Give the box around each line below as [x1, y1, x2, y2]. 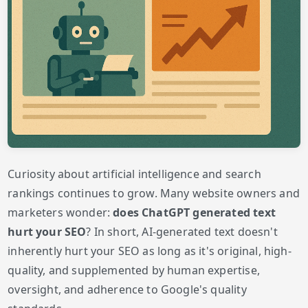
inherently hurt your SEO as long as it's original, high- [8, 243, 291, 259]
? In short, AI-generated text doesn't [86, 224, 278, 240]
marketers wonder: [8, 205, 113, 221]
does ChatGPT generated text [113, 205, 276, 221]
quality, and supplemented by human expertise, [8, 263, 260, 278]
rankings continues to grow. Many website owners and [8, 186, 300, 201]
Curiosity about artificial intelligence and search [8, 166, 261, 182]
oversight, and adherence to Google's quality [8, 282, 247, 298]
